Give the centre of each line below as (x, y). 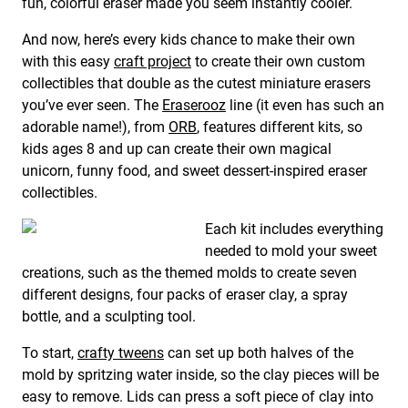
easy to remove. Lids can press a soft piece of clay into (198, 397)
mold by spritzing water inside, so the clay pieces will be (200, 375)
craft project (153, 62)
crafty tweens (121, 353)
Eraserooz (194, 106)
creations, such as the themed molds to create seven (189, 273)
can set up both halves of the (259, 353)
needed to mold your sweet (291, 251)
